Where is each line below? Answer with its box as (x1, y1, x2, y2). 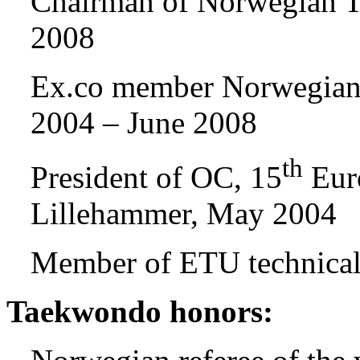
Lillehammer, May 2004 (31, 196, 337, 231)
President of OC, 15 (31, 160, 282, 195)
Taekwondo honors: (6, 294, 273, 329)
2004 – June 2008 (31, 105, 257, 141)
